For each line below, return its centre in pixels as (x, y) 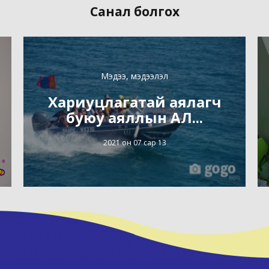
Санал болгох (134, 11)
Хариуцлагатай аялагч (134, 101)
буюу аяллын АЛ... (134, 117)
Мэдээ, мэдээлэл (134, 76)
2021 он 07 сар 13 (134, 142)
